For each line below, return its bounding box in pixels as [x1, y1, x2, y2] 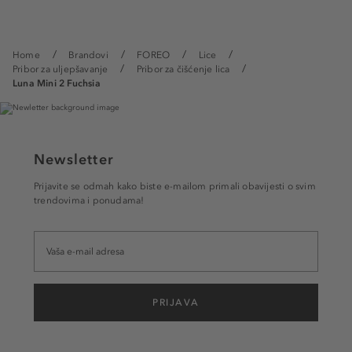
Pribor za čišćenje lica [136, 63, 230, 75]
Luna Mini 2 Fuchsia [13, 77, 101, 89]
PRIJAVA [152, 296, 200, 308]
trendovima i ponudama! [34, 194, 145, 206]
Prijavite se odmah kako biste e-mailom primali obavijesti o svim [34, 180, 316, 192]
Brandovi [68, 49, 108, 60]
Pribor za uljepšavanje [13, 63, 108, 75]
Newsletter [34, 150, 114, 168]
